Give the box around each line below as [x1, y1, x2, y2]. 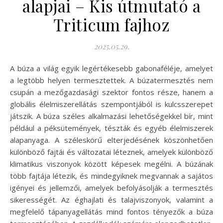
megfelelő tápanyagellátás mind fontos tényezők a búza [10, 206, 213, 217]
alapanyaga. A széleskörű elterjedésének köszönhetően [10, 134, 213, 145]
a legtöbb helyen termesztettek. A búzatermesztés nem [10, 75, 213, 85]
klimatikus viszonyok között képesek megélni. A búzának [10, 158, 213, 169]
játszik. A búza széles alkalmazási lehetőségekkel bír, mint [10, 111, 213, 121]
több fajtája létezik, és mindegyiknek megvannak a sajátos [10, 170, 213, 181]
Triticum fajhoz [53, 13, 170, 35]
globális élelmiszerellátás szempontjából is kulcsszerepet [10, 99, 213, 109]
